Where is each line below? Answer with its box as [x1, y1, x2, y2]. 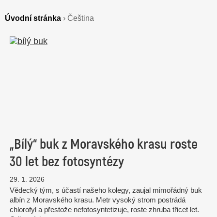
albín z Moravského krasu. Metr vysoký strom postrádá [10, 195, 186, 204]
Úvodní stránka [5, 14, 61, 22]
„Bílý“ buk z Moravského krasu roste [10, 135, 198, 153]
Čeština [67, 14, 94, 22]
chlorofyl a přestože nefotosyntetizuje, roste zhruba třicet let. [10, 205, 199, 214]
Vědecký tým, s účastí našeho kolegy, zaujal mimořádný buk [10, 186, 202, 194]
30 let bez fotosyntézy [10, 153, 124, 170]
